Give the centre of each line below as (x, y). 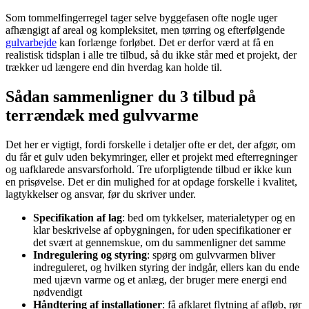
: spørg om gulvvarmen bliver (211, 255)
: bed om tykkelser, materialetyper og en (209, 218)
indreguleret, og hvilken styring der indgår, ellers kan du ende (166, 268)
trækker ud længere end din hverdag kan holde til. (114, 68)
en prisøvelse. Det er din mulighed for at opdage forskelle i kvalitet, (151, 182)
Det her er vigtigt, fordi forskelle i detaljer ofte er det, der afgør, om (150, 145)
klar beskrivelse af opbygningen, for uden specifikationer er (162, 230)
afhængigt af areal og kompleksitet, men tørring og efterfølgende (145, 30)
